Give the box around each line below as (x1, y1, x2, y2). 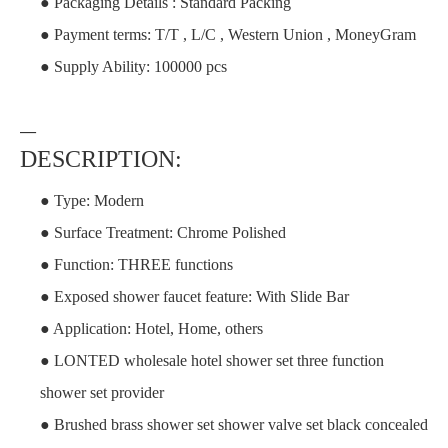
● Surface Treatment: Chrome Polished (40, 223, 286, 241)
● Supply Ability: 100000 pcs (40, 57, 227, 75)
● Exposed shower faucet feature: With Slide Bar (40, 287, 349, 305)
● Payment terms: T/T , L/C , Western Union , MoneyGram (40, 25, 416, 43)
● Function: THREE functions (40, 255, 233, 273)
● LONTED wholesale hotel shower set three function (40, 351, 384, 369)
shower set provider (40, 383, 164, 401)
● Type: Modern (40, 191, 144, 209)
